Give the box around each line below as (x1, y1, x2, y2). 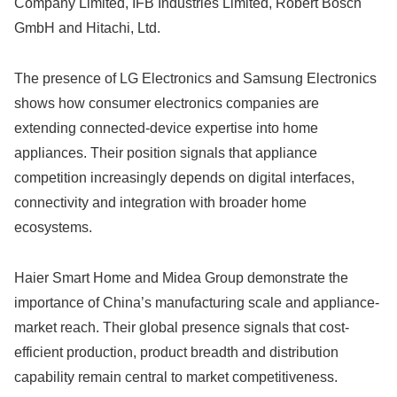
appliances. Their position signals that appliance (14, 144, 317, 160)
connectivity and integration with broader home (14, 194, 307, 210)
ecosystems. (14, 219, 92, 235)
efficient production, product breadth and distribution (14, 344, 339, 360)
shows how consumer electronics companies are (14, 95, 319, 111)
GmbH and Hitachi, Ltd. (14, 19, 160, 35)
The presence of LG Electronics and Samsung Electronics (14, 70, 377, 86)
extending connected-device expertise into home (14, 120, 318, 136)
